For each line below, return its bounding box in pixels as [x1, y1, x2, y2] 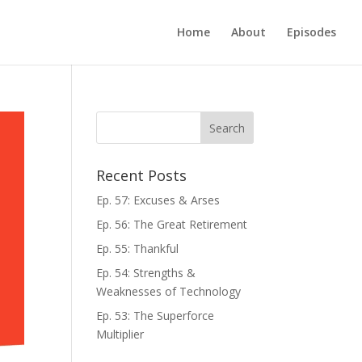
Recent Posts [96, 166, 187, 185]
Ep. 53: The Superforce [96, 308, 215, 323]
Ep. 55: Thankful [96, 241, 179, 256]
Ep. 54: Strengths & [96, 265, 196, 280]
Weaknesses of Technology [96, 284, 242, 299]
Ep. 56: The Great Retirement [96, 217, 248, 232]
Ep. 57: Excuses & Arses [96, 192, 221, 208]
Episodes [287, 24, 336, 40]
